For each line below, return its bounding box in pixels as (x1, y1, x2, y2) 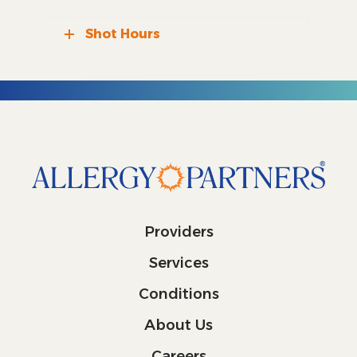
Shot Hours (85, 26, 160, 41)
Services (148, 253, 209, 272)
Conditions (138, 284, 219, 303)
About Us (144, 316, 213, 334)
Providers (143, 222, 214, 241)
